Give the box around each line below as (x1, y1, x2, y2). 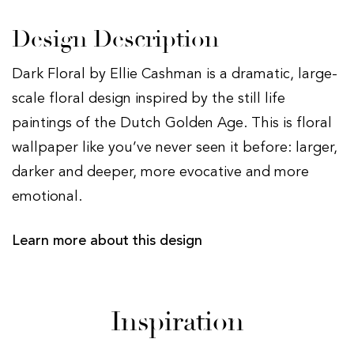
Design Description (12, 24, 219, 54)
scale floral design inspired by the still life (12, 91, 285, 106)
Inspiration (110, 304, 244, 338)
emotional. (12, 189, 82, 204)
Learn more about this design (12, 233, 202, 248)
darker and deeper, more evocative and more (12, 164, 309, 179)
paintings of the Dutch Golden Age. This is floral (12, 115, 332, 130)
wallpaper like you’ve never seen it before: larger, (12, 140, 337, 155)
